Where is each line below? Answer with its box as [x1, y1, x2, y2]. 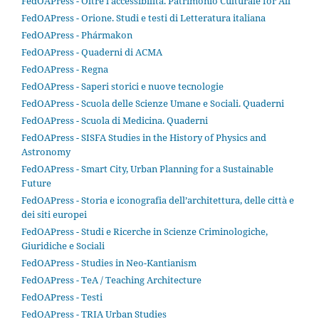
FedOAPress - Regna [21, 62, 108, 75]
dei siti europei [21, 207, 87, 221]
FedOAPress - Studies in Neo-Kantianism [21, 256, 197, 269]
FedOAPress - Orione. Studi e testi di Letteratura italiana [21, 11, 266, 24]
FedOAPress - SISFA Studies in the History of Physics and [21, 130, 266, 144]
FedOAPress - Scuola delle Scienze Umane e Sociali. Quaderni [21, 96, 284, 110]
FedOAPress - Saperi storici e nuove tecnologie [21, 79, 224, 93]
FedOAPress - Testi [21, 290, 103, 303]
